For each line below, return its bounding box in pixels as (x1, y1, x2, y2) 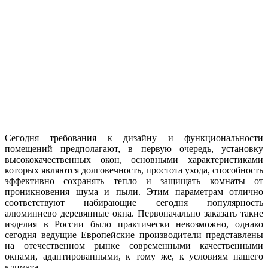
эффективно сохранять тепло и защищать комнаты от (5, 175, 263, 186)
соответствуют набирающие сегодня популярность (5, 197, 263, 208)
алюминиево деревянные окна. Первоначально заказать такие (5, 208, 263, 218)
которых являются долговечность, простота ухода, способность (5, 165, 263, 175)
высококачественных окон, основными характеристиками (5, 154, 263, 165)
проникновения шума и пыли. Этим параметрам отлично (5, 186, 263, 197)
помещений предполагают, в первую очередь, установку (5, 143, 263, 154)
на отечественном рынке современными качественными (5, 240, 263, 251)
